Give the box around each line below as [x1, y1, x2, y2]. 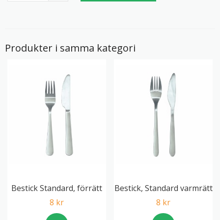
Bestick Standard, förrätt [11, 183, 102, 193]
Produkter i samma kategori [5, 41, 136, 55]
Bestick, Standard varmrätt [114, 183, 213, 193]
